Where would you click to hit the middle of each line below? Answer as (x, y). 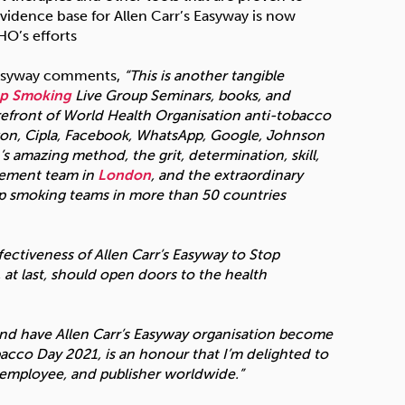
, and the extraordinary (227, 174)
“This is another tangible (204, 75)
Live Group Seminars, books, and (181, 95)
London (124, 174)
